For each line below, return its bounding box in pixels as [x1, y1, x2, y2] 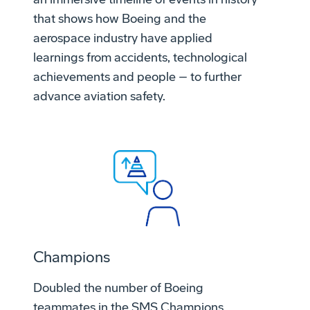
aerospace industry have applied [33, 30, 212, 46]
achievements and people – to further [33, 69, 241, 84]
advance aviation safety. [33, 88, 165, 104]
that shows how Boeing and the [33, 10, 206, 26]
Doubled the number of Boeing [33, 280, 203, 296]
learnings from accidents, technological [33, 49, 247, 65]
